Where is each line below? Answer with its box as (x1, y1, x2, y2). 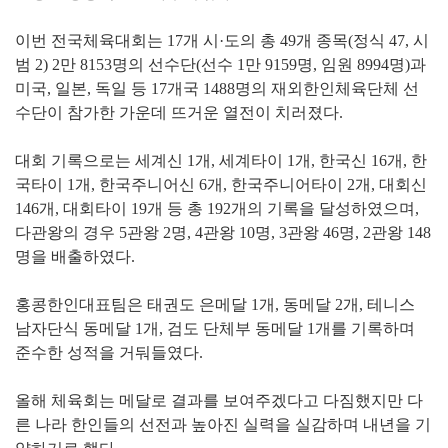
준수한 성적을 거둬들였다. (15, 343, 203, 361)
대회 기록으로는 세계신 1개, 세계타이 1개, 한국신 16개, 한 (15, 151, 427, 169)
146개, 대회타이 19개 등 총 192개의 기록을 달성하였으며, (15, 199, 419, 217)
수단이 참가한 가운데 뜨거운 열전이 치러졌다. (15, 103, 343, 121)
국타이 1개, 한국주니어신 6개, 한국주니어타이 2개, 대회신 (15, 175, 427, 193)
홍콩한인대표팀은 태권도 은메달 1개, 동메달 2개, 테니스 (15, 295, 415, 313)
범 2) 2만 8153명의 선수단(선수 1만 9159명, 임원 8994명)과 (15, 55, 426, 73)
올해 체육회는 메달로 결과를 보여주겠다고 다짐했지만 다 (15, 391, 423, 409)
